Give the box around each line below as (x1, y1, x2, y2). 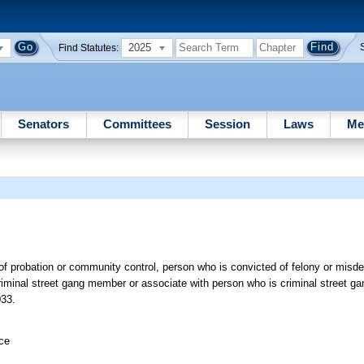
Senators (18, 116, 70, 131)
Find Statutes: (58, 42, 119, 53)
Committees (102, 116, 171, 131)
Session (204, 116, 250, 131)
